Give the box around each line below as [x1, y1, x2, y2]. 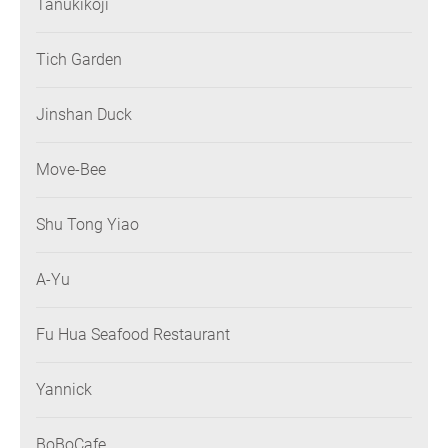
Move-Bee [36, 160, 106, 180]
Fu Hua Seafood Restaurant [36, 325, 230, 345]
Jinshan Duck [36, 105, 132, 125]
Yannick [36, 380, 92, 400]
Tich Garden [36, 50, 122, 70]
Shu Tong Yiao [36, 215, 139, 235]
